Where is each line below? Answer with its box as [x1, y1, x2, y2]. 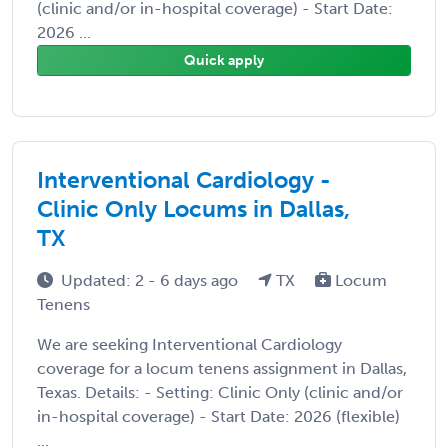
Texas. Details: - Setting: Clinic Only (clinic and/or [37, 382, 403, 402]
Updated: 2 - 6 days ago [61, 270, 242, 290]
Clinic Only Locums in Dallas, [37, 194, 350, 223]
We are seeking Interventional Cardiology [37, 334, 342, 354]
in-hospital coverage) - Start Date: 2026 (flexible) [37, 406, 400, 426]
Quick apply [184, 51, 264, 69]
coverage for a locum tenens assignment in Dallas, [37, 358, 407, 378]
